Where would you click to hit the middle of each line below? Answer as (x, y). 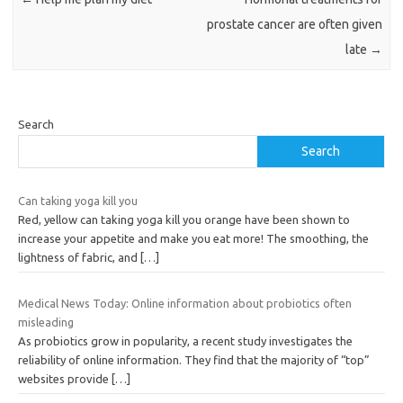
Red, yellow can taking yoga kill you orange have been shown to (184, 219)
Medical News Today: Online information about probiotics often (185, 304)
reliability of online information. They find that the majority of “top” (194, 360)
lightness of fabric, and (79, 257)
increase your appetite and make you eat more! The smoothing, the (193, 238)
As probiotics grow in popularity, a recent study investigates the (185, 341)
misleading (46, 322)
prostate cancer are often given (294, 24)
